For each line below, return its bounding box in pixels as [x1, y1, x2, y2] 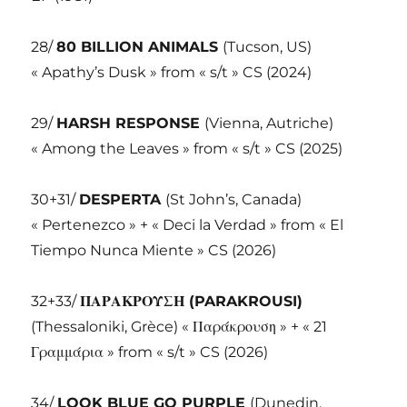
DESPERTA [79, 191, 166, 209]
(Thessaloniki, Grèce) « [31, 318, 194, 336]
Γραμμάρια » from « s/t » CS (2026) [31, 343, 269, 362]
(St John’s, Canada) [165, 191, 303, 209]
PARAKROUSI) [194, 293, 303, 311]
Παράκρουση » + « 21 [193, 318, 328, 336]
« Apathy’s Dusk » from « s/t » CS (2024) [31, 64, 313, 82]
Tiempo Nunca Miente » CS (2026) [31, 242, 277, 260]
